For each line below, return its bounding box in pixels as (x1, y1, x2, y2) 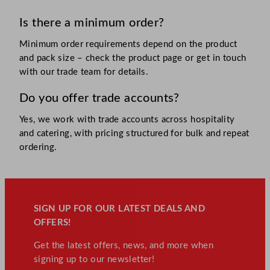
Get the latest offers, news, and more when (34, 241, 214, 251)
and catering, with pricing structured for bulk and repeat (19, 129, 250, 139)
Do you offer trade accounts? (19, 92, 180, 105)
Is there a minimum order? (19, 17, 165, 30)
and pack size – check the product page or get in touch (19, 54, 246, 63)
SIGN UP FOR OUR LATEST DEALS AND (34, 204, 206, 214)
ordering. (19, 143, 57, 152)
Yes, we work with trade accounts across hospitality (19, 115, 235, 125)
